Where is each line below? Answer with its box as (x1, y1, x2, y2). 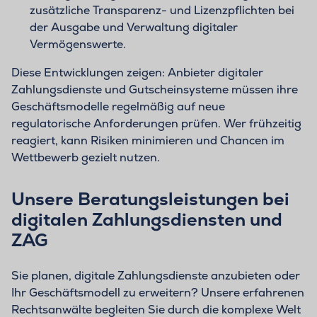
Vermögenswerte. (29, 37, 126, 52)
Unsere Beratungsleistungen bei (11, 188, 289, 211)
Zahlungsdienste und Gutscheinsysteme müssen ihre (11, 82, 298, 98)
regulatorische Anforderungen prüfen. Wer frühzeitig (11, 116, 301, 132)
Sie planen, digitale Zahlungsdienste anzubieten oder (11, 268, 300, 284)
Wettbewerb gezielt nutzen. (11, 150, 160, 166)
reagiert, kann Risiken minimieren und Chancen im (11, 133, 284, 149)
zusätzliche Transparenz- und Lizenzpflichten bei (29, 3, 294, 18)
